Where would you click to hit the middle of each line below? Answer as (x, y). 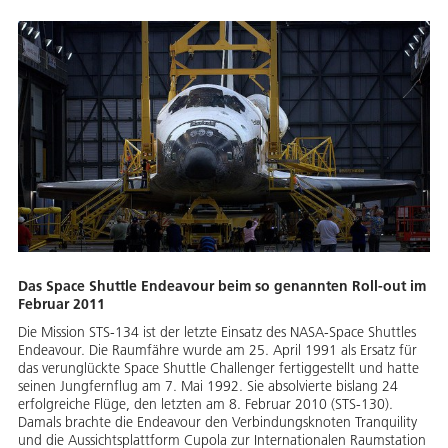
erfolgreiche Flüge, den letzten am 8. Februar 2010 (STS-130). (205, 404)
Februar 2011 (61, 304)
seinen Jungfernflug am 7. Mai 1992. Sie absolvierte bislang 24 (208, 386)
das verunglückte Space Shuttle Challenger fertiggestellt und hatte (218, 368)
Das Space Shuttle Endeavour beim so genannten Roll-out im (222, 286)
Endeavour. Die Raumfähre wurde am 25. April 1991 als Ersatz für (217, 350)
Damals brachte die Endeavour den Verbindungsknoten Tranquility (217, 422)
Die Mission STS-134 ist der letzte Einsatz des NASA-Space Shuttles (217, 332)
